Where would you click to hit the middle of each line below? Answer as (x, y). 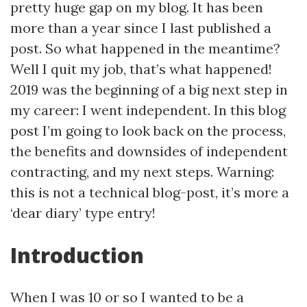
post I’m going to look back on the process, (148, 131)
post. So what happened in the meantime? (145, 48)
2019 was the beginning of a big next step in (149, 89)
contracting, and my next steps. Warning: (142, 172)
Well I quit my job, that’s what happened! (141, 69)
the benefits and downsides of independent (149, 151)
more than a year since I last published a (141, 28)
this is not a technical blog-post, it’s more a (150, 192)
